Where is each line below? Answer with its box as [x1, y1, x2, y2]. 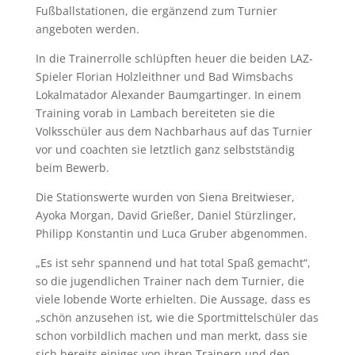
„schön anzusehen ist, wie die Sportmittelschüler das [35, 309, 319, 325]
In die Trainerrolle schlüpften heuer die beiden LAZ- [35, 50, 313, 66]
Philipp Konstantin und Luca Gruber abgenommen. [35, 225, 307, 241]
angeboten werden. [35, 21, 139, 36]
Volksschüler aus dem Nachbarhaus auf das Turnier [35, 123, 312, 139]
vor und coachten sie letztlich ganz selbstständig [35, 141, 295, 157]
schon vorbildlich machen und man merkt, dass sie [35, 327, 307, 343]
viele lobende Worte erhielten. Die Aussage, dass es [35, 291, 311, 307]
